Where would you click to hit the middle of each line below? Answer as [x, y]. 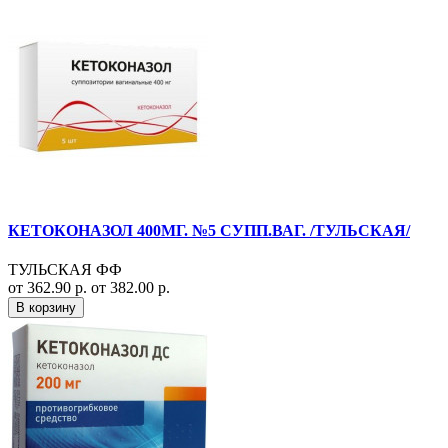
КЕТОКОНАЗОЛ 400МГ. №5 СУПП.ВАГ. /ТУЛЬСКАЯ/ [209, 230]
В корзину [46, 308]
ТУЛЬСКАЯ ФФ [65, 270]
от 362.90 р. [49, 288]
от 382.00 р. [130, 288]
